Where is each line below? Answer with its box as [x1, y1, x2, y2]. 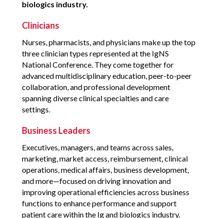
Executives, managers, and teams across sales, [21, 143, 173, 152]
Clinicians [21, 20, 59, 31]
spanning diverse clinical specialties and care [21, 93, 169, 103]
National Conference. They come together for [21, 60, 174, 70]
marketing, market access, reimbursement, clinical [21, 154, 188, 163]
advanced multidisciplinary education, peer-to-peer [21, 71, 192, 81]
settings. [21, 105, 50, 114]
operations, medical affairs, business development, [21, 165, 189, 175]
